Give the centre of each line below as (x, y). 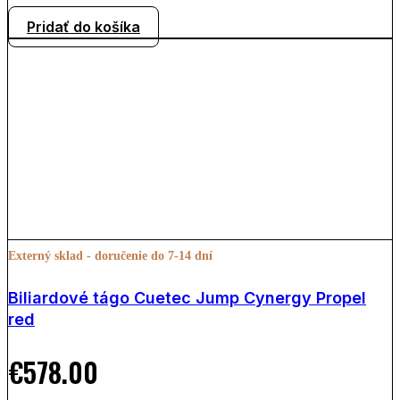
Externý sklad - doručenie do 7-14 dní (110, 255)
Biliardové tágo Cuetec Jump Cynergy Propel (187, 297)
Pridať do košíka (83, 26)
